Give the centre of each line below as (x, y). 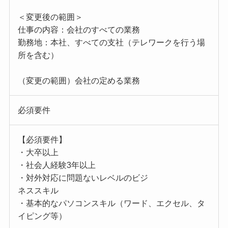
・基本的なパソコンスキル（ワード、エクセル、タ (111, 204)
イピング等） (42, 216)
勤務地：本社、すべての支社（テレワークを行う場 (111, 43)
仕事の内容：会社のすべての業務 (79, 30)
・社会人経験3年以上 (56, 165)
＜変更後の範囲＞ (50, 17)
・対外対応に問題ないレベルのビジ (83, 178)
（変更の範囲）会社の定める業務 (79, 81)
